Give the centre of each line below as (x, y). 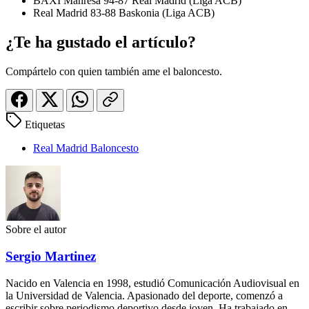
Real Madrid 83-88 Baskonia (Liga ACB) (124, 13)
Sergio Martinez (51, 256)
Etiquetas (45, 125)
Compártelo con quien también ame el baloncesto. (114, 72)
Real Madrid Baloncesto (86, 148)
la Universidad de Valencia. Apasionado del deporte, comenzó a (144, 295)
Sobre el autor (36, 230)
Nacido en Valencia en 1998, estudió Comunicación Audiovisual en (152, 283)
